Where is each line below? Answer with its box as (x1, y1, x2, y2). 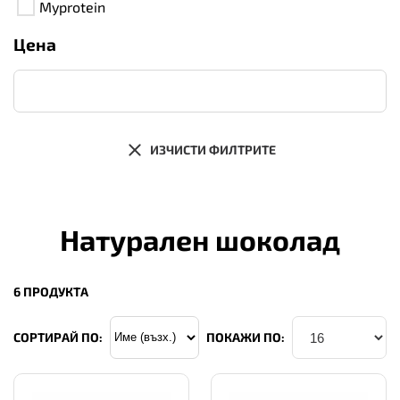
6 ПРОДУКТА (13, 283, 88, 299)
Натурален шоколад (60, 221, 340, 256)
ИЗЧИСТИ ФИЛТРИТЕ (150, 142, 276, 158)
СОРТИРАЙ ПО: (13, 329, 103, 345)
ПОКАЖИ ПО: (206, 329, 285, 345)
